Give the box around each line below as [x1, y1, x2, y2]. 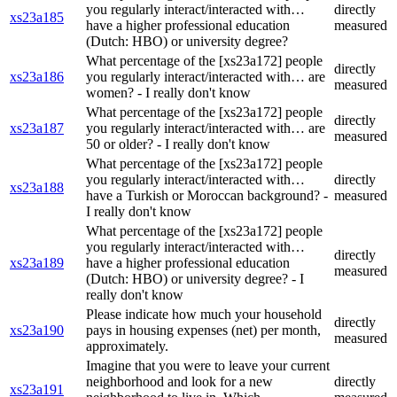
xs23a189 [10, 255, 64, 271]
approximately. [86, 339, 168, 354]
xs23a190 [10, 323, 64, 339]
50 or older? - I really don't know [86, 136, 270, 152]
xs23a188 [10, 180, 64, 196]
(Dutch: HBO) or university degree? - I [86, 271, 304, 287]
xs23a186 [10, 69, 64, 85]
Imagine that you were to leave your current [86, 358, 330, 374]
